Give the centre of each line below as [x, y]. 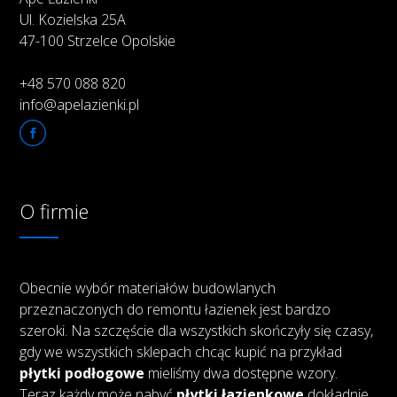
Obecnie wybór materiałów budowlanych [148, 288]
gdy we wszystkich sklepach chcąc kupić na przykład [181, 352]
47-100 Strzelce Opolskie [98, 41]
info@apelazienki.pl [80, 105]
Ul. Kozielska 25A [73, 20]
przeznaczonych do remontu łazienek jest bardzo [175, 310]
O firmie [54, 211]
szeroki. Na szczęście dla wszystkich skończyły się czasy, [197, 331]
